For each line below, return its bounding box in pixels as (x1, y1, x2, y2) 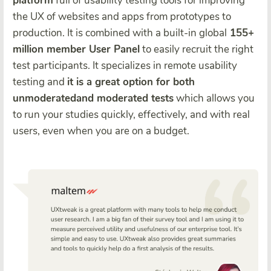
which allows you (174, 91, 255, 105)
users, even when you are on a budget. (13, 123, 189, 138)
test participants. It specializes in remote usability (13, 58, 237, 73)
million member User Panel (13, 42, 140, 56)
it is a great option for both (67, 74, 195, 89)
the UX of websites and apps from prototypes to (13, 9, 231, 24)
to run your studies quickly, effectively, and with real (13, 107, 250, 122)
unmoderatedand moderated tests (13, 91, 174, 105)
